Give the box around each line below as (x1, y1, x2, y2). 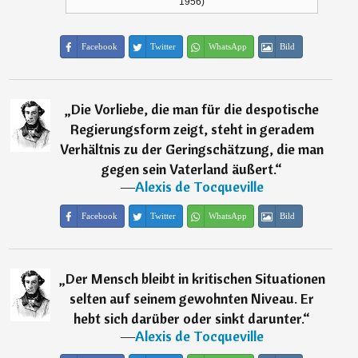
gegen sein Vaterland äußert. (101, 160, 276, 179)
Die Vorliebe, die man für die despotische (71, 100, 320, 119)
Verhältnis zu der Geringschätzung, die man (60, 140, 324, 159)
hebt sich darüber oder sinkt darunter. (74, 309, 304, 328)
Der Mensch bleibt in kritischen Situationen (65, 269, 325, 288)
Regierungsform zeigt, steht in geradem (70, 120, 314, 139)
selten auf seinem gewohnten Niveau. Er (70, 289, 315, 308)
